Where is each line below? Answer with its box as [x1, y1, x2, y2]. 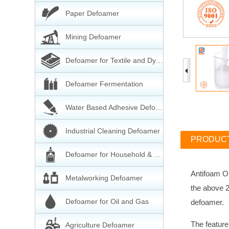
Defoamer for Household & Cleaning [154, 150, 161, 158]
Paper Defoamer [65, 9, 119, 17]
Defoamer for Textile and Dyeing [156, 56, 163, 64]
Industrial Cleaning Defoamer [65, 127, 160, 135]
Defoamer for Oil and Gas [65, 197, 149, 205]
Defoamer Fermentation [65, 80, 143, 88]
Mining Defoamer [65, 33, 121, 41]
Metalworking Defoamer [65, 174, 143, 182]
